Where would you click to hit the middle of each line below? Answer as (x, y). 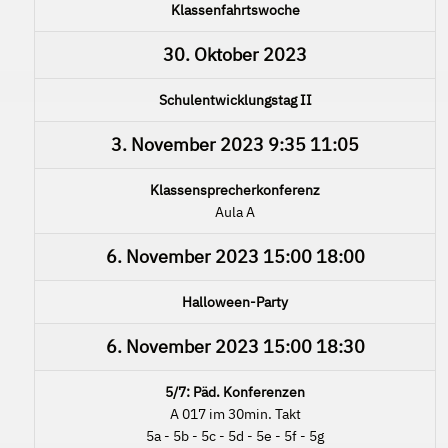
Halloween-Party (235, 301)
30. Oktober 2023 (235, 54)
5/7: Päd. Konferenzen (235, 391)
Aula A (235, 211)
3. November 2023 (187, 144)
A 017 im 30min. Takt (235, 413)
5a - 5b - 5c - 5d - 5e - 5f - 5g (235, 435)
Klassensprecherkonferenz (235, 189)
